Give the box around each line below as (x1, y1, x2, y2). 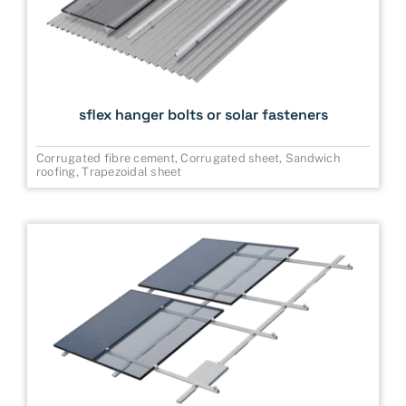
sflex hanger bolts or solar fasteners (78, 105, 328, 125)
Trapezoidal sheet (82, 165, 182, 179)
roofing (35, 165, 76, 179)
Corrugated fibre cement (35, 151, 175, 166)
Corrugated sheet (180, 151, 280, 166)
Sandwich (285, 151, 341, 166)
